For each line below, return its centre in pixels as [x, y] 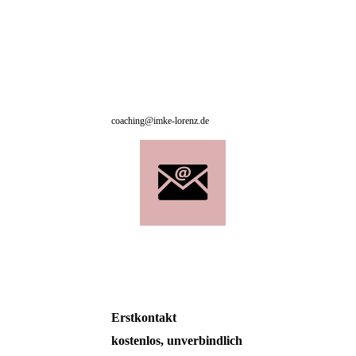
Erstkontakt [144, 317]
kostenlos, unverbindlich [178, 341]
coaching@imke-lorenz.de [160, 121]
